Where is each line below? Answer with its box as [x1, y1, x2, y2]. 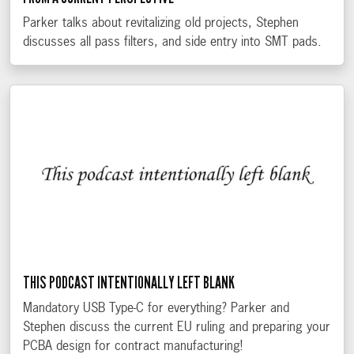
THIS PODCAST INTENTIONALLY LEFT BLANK [23, 273, 235, 294]
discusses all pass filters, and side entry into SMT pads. [23, 36, 322, 49]
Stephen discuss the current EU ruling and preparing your [23, 322, 330, 335]
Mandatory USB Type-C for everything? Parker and [23, 303, 289, 316]
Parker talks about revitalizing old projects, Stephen [23, 17, 299, 30]
